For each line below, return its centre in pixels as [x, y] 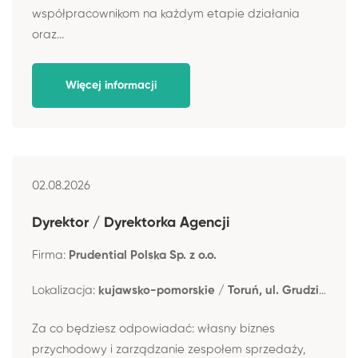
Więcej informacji [111, 86]
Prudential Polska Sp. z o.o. [143, 255]
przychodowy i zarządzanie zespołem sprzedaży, [169, 350]
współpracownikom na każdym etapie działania [166, 14]
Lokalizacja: [65, 290]
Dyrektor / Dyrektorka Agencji [133, 223]
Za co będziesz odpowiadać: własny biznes [153, 329]
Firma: [50, 255]
